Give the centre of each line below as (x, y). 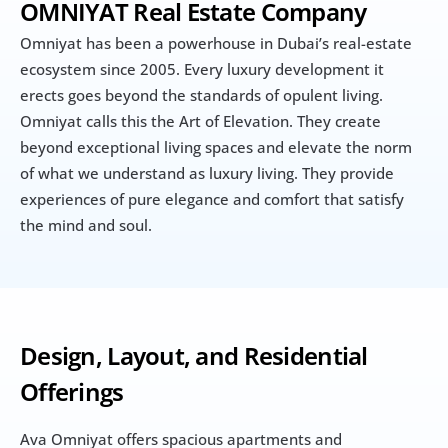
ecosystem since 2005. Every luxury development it (202, 69)
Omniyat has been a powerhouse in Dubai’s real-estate (216, 43)
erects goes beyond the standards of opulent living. (201, 95)
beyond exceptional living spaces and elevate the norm (216, 147)
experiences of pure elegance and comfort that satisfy (212, 199)
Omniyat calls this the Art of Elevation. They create (200, 121)
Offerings (72, 392)
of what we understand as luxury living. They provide (207, 173)
